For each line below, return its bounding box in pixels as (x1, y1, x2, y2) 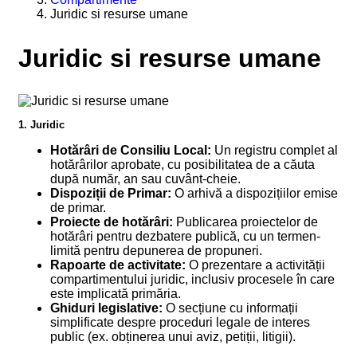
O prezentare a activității (186, 258, 325, 273)
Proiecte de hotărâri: (50, 215, 173, 229)
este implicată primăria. (50, 287, 181, 301)
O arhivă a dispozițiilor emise (171, 186, 338, 201)
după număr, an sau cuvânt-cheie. (50, 172, 241, 186)
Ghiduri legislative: (50, 301, 163, 316)
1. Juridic (18, 119, 65, 131)
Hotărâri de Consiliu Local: (50, 143, 211, 158)
